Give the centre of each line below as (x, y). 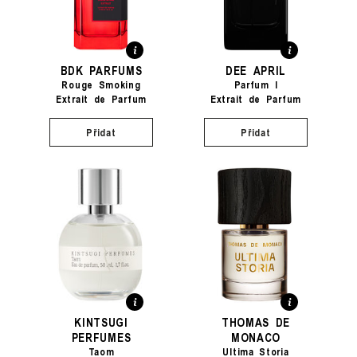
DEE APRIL (256, 70)
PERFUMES (101, 337)
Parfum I (256, 84)
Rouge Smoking (101, 84)
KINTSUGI (101, 322)
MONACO (256, 337)
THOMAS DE (256, 322)
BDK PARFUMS (101, 70)
